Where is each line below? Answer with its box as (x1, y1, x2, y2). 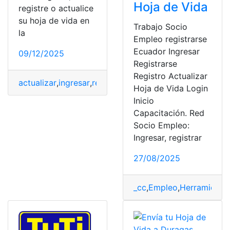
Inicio (133, 95, 157, 106)
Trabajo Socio (133, 22, 187, 32)
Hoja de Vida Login (133, 83, 208, 93)
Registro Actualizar (133, 71, 207, 81)
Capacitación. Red (133, 108, 204, 118)
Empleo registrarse (133, 34, 207, 44)
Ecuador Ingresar (133, 46, 200, 56)
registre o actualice (18, 3, 93, 13)
